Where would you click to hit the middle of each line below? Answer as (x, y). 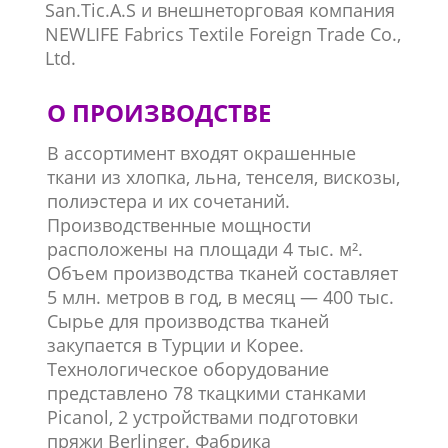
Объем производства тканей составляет (222, 273)
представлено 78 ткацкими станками (206, 393)
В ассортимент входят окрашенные (201, 153)
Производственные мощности (178, 225)
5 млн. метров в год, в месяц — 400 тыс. (220, 297)
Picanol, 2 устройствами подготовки (202, 417)
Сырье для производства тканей (187, 321)
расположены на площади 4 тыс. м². (204, 249)
